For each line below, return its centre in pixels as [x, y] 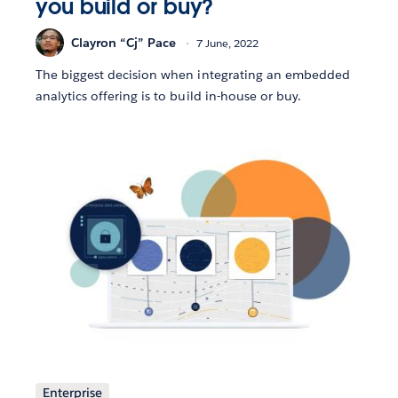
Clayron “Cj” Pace [123, 42]
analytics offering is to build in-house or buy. [168, 96]
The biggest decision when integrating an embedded [193, 75]
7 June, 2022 [227, 43]
